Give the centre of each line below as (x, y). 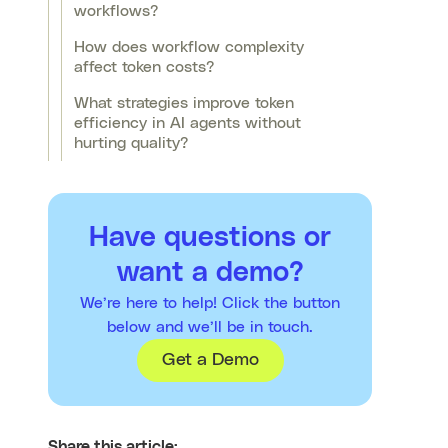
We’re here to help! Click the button (210, 303)
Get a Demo (210, 360)
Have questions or (210, 238)
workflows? (116, 11)
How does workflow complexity (189, 47)
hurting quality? (131, 143)
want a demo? (210, 273)
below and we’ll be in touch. (210, 327)
